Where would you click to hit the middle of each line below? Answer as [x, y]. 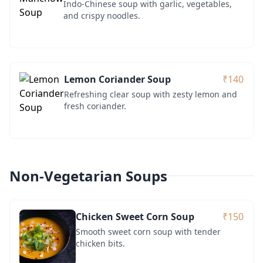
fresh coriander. [95, 106]
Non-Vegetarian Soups [88, 176]
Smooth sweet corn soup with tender [148, 231]
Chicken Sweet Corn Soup [135, 216]
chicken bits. [100, 243]
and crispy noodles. [102, 15]
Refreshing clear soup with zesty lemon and [151, 94]
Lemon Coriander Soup [117, 79]
